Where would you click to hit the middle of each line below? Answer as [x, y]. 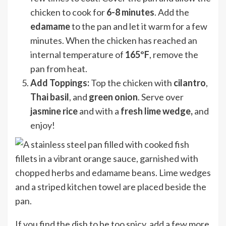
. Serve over [161, 97]
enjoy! [43, 125]
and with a [99, 111]
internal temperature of [78, 54]
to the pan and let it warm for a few [139, 26]
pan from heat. [60, 69]
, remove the [174, 54]
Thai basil [50, 97]
